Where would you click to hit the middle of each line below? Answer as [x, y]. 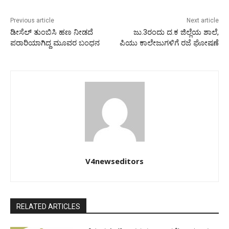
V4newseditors [114, 161]
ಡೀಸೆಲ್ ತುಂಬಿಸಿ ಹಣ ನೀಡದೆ [52, 32]
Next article [202, 20]
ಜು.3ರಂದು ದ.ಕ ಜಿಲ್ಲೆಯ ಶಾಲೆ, [176, 32]
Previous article [32, 20]
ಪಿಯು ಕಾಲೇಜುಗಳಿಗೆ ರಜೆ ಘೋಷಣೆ [169, 43]
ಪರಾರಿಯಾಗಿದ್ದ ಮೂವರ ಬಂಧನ [55, 43]
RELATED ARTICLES [48, 206]
